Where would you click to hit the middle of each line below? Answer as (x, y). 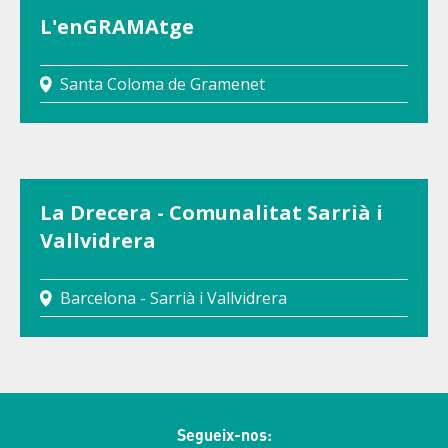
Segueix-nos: (224, 434)
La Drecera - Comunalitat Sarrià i (211, 212)
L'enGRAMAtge (117, 26)
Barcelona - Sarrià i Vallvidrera (173, 298)
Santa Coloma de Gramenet (162, 84)
